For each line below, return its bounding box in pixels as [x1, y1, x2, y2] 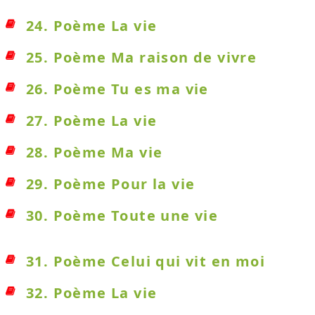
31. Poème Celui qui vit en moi [26, 252, 265, 271]
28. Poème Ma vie [26, 143, 163, 162]
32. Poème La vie [26, 283, 157, 302]
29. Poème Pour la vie [26, 174, 195, 193]
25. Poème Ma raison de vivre [26, 48, 257, 67]
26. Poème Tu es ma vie [26, 79, 209, 98]
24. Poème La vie [26, 16, 157, 35]
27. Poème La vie [26, 111, 157, 130]
